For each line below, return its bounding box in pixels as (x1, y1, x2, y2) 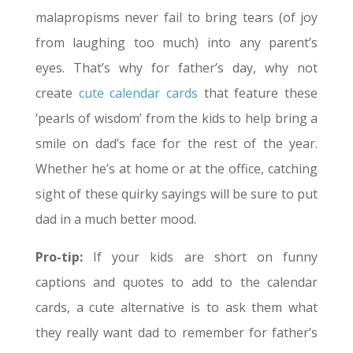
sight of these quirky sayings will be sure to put (35, 185, 318, 203)
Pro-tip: (35, 248, 93, 266)
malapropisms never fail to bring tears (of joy (35, 9, 318, 27)
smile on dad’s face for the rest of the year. (35, 135, 318, 153)
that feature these (198, 84, 318, 102)
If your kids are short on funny (93, 248, 318, 266)
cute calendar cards (78, 84, 198, 102)
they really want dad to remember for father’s (35, 324, 318, 342)
